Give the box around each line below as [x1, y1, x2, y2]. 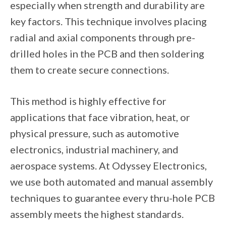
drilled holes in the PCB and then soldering [10, 47, 204, 60]
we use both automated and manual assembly [10, 175, 213, 188]
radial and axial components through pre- [10, 31, 195, 43]
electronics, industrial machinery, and [10, 143, 179, 155]
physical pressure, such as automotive [10, 127, 179, 139]
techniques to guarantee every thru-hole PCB [10, 191, 215, 204]
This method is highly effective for [10, 94, 166, 107]
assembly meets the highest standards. [10, 207, 184, 220]
